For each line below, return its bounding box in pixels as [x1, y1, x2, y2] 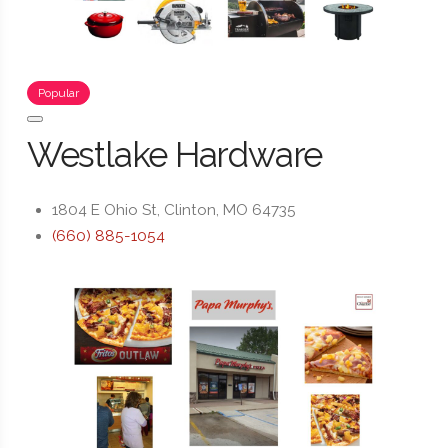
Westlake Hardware [26, 134, 323, 176]
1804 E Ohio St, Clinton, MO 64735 [52, 200, 297, 219]
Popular [37, 86, 79, 101]
